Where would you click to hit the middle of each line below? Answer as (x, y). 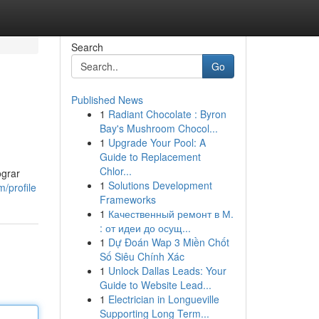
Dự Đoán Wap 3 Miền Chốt (168, 242)
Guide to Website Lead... (155, 285)
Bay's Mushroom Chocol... (158, 128)
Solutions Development (160, 185)
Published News (107, 100)
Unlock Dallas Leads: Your (167, 271)
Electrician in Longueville (163, 299)
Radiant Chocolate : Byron (167, 114)
